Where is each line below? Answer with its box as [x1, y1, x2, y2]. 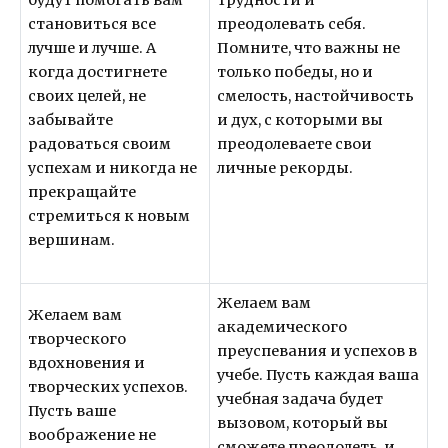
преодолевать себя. [217, 14, 367, 33]
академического [217, 317, 348, 336]
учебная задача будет [217, 389, 384, 408]
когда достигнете [28, 62, 168, 81]
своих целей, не [28, 86, 147, 105]
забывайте [28, 110, 114, 129]
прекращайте [28, 182, 137, 201]
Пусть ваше [28, 401, 117, 420]
